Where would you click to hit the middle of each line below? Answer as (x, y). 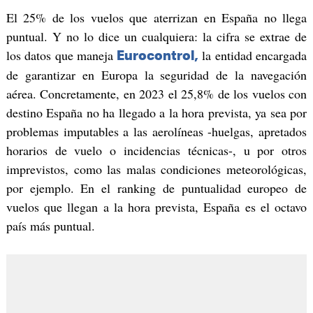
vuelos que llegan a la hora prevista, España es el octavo (156, 207)
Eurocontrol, (158, 56)
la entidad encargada (253, 56)
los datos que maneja (61, 56)
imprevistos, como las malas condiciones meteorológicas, (156, 169)
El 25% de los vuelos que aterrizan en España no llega (156, 18)
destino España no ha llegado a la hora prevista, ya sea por (156, 113)
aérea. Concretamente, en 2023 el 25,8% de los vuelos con (156, 94)
